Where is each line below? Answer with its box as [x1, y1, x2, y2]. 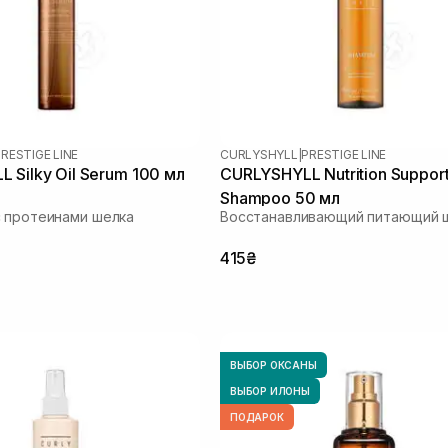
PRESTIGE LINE [301, 146, 387, 162]
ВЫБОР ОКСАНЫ [230, 358, 317, 371]
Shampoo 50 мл [220, 187, 340, 208]
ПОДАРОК [230, 410, 284, 423]
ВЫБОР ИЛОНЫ [230, 384, 310, 397]
